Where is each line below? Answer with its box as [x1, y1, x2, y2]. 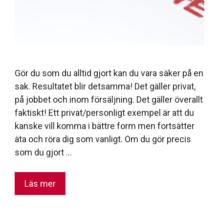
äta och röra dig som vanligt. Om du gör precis [15, 133, 191, 144]
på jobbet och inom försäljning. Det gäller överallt [15, 94, 203, 105]
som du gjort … [15, 147, 72, 157]
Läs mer [24, 178, 56, 189]
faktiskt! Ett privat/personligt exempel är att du [15, 107, 194, 118]
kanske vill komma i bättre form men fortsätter [15, 120, 195, 131]
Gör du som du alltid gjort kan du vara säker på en [15, 67, 203, 78]
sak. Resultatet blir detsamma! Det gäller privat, [15, 81, 196, 91]
